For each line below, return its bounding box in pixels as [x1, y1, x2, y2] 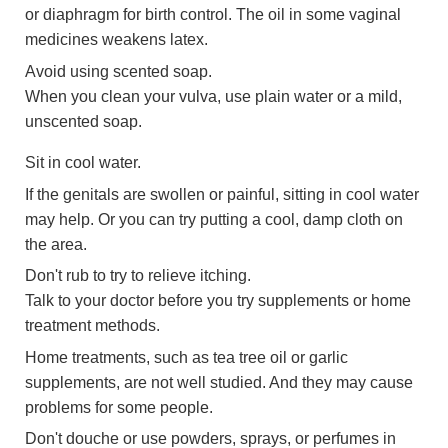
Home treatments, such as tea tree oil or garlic [25, 347, 348, 366]
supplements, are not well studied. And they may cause [25, 372, 413, 391]
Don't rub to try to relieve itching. [25, 266, 251, 285]
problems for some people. [25, 397, 213, 416]
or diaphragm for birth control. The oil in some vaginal [25, 5, 401, 24]
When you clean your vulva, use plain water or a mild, [25, 86, 402, 105]
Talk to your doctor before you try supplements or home [25, 291, 411, 310]
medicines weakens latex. [25, 30, 208, 49]
